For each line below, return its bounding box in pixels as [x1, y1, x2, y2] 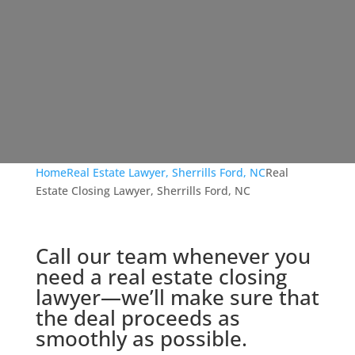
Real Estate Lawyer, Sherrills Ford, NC [66, 165, 265, 180]
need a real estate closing [35, 262, 287, 291]
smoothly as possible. [35, 324, 247, 353]
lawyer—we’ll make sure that [35, 283, 319, 311]
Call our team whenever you [35, 242, 311, 270]
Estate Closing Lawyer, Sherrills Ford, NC [35, 183, 250, 198]
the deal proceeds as [35, 303, 240, 332]
